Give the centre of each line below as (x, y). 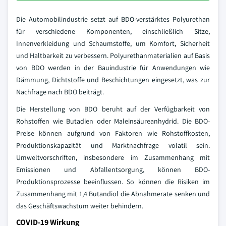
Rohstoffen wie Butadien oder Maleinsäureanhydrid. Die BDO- (113, 121)
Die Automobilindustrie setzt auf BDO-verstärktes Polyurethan (113, 19)
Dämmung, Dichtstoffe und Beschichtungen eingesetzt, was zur (113, 80)
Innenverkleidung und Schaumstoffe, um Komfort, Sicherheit (113, 43)
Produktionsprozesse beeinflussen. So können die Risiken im (113, 182)
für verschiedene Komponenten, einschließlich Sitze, (113, 31)
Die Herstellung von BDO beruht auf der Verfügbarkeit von (113, 109)
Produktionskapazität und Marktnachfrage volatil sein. (113, 145)
